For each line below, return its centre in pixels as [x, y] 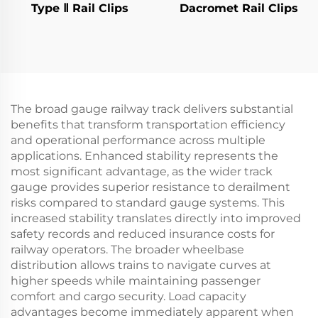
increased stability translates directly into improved [156, 218]
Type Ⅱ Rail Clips [79, 8]
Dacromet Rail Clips [238, 8]
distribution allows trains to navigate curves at [141, 265]
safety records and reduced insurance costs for [143, 234]
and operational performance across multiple [138, 140]
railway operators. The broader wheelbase [127, 250]
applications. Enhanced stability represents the [144, 156]
